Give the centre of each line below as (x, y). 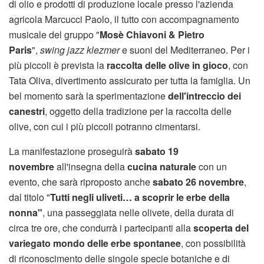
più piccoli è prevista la (58, 65)
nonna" (26, 212)
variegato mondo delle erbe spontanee (95, 243)
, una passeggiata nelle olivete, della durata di (138, 212)
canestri (27, 111)
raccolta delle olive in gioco (167, 65)
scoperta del (221, 228)
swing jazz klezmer (80, 50)
